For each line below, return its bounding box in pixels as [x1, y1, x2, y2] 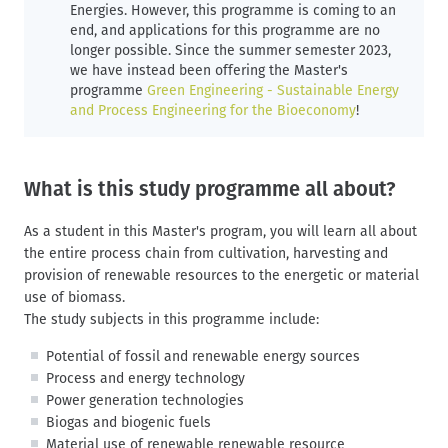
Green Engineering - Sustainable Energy [147, 81, 399, 99]
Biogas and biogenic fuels [46, 413, 211, 431]
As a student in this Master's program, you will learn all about [24, 222, 417, 240]
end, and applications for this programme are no [70, 21, 380, 39]
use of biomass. [24, 288, 125, 306]
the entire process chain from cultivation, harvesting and [24, 244, 388, 262]
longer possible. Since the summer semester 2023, [70, 41, 391, 59]
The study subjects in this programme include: [24, 310, 319, 328]
